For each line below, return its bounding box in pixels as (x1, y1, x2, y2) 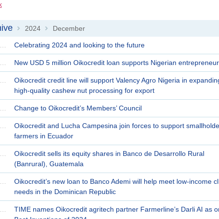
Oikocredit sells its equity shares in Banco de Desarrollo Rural (14, 149, 204, 157)
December (52, 24, 85, 32)
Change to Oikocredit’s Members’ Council (14, 104, 142, 112)
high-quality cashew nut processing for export (14, 86, 154, 94)
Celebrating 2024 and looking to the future (14, 41, 145, 49)
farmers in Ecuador (14, 131, 73, 140)
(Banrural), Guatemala (14, 159, 84, 168)
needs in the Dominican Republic (14, 187, 116, 196)
